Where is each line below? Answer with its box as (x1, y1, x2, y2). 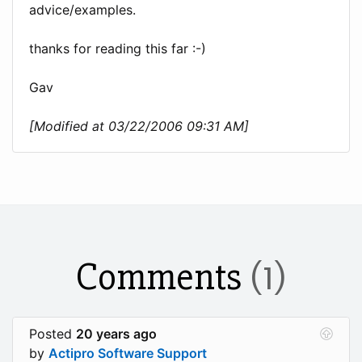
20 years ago (76, 325, 157, 342)
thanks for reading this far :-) (29, 40, 206, 57)
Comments (75, 253, 250, 301)
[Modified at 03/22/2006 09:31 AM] (29, 117, 249, 134)
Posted (29, 325, 76, 342)
